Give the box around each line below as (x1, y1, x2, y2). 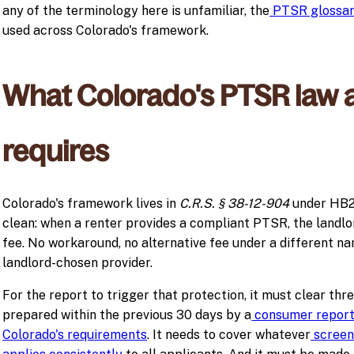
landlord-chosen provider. (2, 255, 153, 271)
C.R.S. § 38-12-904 (179, 196, 290, 212)
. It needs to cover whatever (147, 327, 311, 343)
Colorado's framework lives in (2, 196, 180, 212)
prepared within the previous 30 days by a (2, 307, 252, 323)
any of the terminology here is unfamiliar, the (2, 3, 270, 19)
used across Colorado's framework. (2, 23, 209, 39)
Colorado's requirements (2, 327, 148, 343)
